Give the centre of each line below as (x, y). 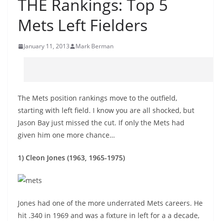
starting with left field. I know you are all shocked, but (106, 110)
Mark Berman (94, 46)
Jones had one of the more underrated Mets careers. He (110, 203)
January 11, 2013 (47, 46)
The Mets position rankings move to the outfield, (97, 98)
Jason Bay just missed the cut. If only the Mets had (101, 123)
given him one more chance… (66, 135)
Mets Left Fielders (83, 25)
